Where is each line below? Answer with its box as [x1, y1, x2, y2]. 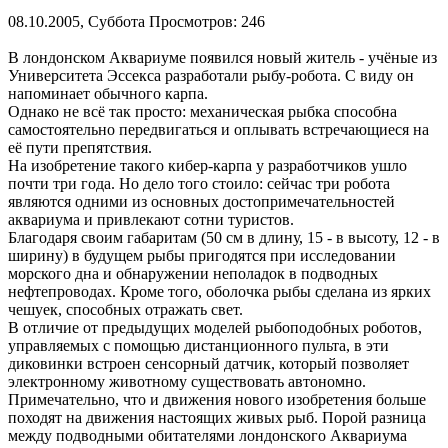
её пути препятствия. [8, 138, 152, 156]
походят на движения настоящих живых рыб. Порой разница [8, 408, 426, 426]
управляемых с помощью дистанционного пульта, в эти [8, 336, 389, 354]
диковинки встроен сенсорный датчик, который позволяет [8, 354, 409, 372]
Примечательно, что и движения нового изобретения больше [8, 390, 426, 408]
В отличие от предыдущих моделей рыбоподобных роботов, [8, 318, 422, 336]
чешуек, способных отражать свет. [8, 300, 243, 318]
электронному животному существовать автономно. [8, 372, 366, 390]
